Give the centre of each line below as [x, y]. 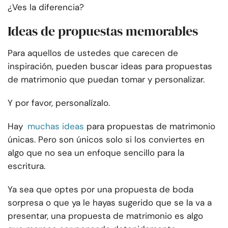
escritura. [26, 166]
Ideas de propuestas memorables [103, 31]
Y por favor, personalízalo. [59, 103]
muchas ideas [56, 126]
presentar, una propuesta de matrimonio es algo [105, 216]
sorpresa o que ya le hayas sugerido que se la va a [110, 203]
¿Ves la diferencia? [46, 7]
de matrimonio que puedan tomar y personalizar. [106, 80]
